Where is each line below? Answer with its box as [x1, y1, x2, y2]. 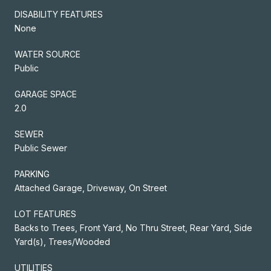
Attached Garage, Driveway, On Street [15, 182, 167, 193]
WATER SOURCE [15, 48, 80, 59]
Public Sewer [15, 142, 67, 153]
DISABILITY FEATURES [15, 8, 103, 19]
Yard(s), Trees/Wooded [15, 236, 110, 247]
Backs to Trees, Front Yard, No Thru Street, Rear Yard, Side [15, 222, 252, 233]
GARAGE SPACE [15, 88, 77, 99]
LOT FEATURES [15, 208, 76, 219]
